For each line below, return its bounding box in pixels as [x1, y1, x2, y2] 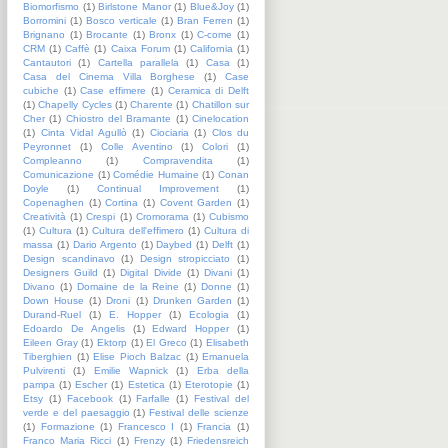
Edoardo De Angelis [23, 322, 125, 334]
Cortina [105, 196, 139, 208]
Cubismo [209, 210, 250, 222]
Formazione [40, 420, 95, 432]
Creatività [23, 210, 66, 222]
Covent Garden [159, 196, 233, 208]
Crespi [86, 210, 116, 222]
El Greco [146, 336, 187, 348]
